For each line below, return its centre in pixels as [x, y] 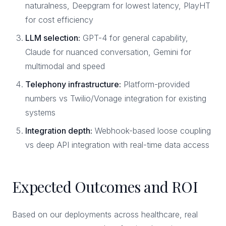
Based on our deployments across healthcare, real [105, 214]
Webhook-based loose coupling [152, 131]
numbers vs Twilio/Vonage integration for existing [116, 98]
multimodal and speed [65, 66]
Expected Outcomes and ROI [105, 187]
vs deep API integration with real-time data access [117, 145]
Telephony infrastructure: [73, 84]
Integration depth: [59, 131]
